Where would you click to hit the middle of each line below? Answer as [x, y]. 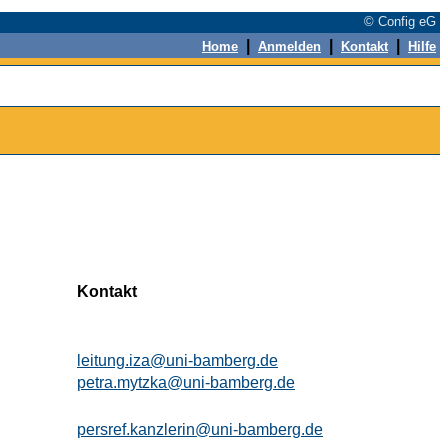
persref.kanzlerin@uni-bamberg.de [200, 429]
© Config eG [402, 21]
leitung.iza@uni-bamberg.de [177, 360]
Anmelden [289, 46]
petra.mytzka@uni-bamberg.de [186, 382]
